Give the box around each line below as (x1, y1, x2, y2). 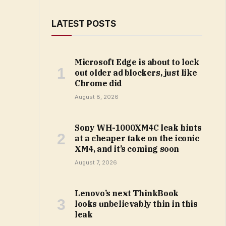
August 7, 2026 (75, 159, 117, 166)
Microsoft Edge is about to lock (75, 57, 199, 67)
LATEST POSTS (51, 19, 116, 29)
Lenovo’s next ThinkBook (75, 188, 179, 198)
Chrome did (75, 78, 122, 88)
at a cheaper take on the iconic (75, 133, 199, 143)
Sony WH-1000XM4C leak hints (75, 123, 202, 133)
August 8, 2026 (75, 93, 119, 100)
